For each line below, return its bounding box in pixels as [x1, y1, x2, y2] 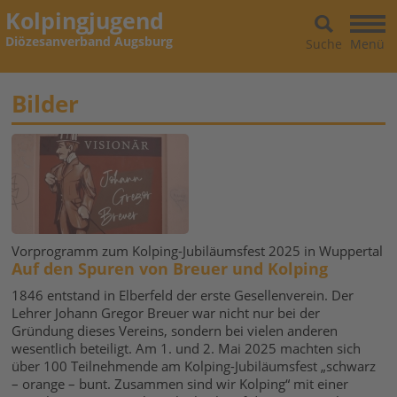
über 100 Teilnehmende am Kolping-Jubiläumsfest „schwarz [12, 357, 377, 375]
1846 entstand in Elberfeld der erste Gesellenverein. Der [12, 286, 354, 304]
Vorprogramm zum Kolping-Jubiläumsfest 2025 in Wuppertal [12, 242, 384, 260]
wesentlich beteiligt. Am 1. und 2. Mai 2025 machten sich [12, 339, 362, 357]
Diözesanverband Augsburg [5, 33, 173, 50]
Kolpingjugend [5, 5, 164, 35]
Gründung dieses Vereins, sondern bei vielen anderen [12, 322, 339, 339]
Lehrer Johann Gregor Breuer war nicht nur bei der [12, 304, 321, 322]
